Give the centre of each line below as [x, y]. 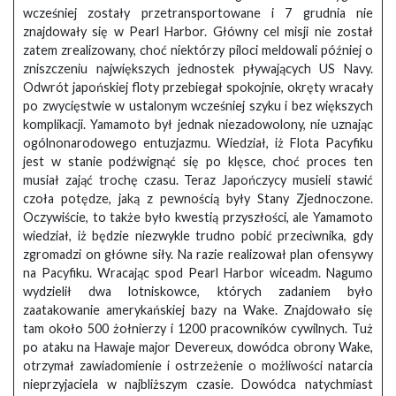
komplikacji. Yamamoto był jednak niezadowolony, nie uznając [198, 125]
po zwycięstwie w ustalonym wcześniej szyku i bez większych [198, 106]
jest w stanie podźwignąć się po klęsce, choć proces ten [198, 162]
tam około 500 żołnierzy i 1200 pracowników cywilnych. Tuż [198, 329]
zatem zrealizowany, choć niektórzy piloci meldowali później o [198, 50]
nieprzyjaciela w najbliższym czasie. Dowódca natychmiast [198, 385]
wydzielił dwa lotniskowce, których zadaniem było [198, 292]
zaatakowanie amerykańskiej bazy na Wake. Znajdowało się [198, 310]
